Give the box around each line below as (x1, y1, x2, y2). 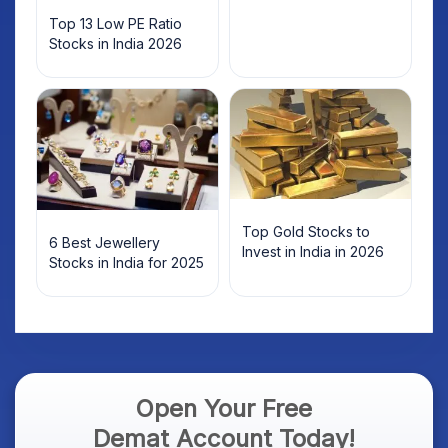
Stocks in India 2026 (49, 35, 182, 52)
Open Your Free (136, 393, 312, 423)
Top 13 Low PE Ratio (49, 15, 182, 32)
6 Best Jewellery (49, 233, 160, 251)
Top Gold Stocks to (242, 223, 370, 241)
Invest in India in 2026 (242, 243, 384, 261)
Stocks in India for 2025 (49, 253, 204, 271)
